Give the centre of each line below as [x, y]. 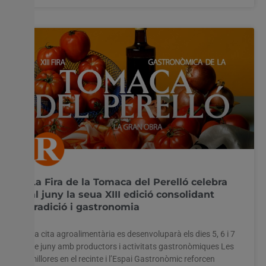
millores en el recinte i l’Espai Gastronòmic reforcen [122, 259]
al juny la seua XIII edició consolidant [122, 194]
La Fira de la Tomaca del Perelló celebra [129, 182]
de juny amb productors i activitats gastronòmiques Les [132, 246]
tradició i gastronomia [85, 207]
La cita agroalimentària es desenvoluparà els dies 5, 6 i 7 [132, 234]
